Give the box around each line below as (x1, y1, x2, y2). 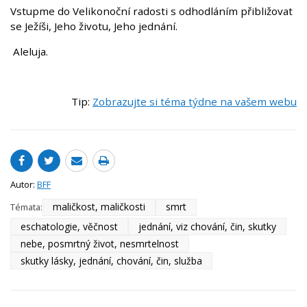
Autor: (10, 177, 37, 191)
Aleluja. (10, 44, 48, 58)
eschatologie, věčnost (21, 219, 118, 233)
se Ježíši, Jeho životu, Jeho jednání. (10, 19, 177, 33)
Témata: (10, 201, 42, 214)
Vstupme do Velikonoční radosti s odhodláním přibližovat (10, 3, 293, 18)
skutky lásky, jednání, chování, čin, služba (21, 254, 202, 267)
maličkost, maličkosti (53, 200, 145, 214)
